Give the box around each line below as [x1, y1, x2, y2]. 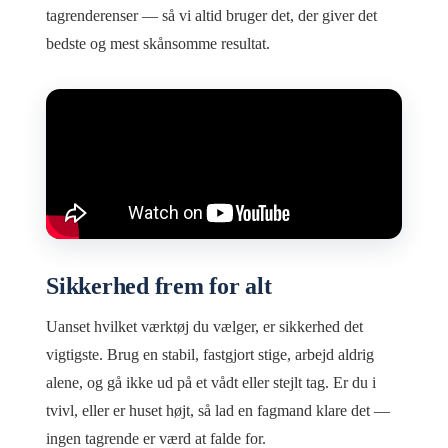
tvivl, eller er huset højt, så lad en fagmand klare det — [46, 401, 390, 419]
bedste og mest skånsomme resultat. [46, 35, 270, 53]
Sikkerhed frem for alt [46, 272, 272, 299]
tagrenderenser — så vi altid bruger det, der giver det [46, 7, 377, 25]
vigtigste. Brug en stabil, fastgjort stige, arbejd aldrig [46, 345, 374, 363]
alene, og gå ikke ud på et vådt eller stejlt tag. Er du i [46, 373, 376, 391]
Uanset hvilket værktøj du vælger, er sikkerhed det [46, 317, 363, 335]
